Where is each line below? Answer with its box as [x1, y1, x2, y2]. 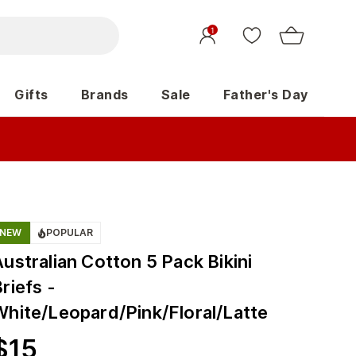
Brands [80, 87, 129, 103]
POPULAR [45, 226, 94, 238]
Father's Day [222, 87, 308, 103]
